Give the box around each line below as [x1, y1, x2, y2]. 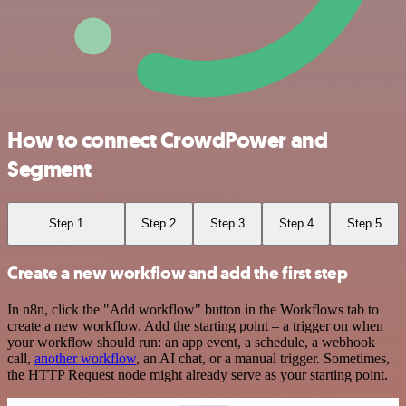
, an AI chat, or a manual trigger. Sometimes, [136, 351, 390, 367]
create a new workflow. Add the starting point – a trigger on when [7, 318, 383, 334]
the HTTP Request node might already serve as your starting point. [7, 367, 388, 383]
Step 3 [209, 217, 245, 231]
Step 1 [48, 217, 83, 231]
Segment [7, 155, 92, 185]
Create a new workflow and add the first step [7, 262, 348, 285]
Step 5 [347, 217, 382, 231]
